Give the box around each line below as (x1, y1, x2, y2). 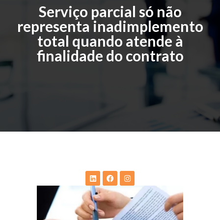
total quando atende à (37, 32, 183, 50)
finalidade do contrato (36, 47, 184, 64)
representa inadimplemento (17, 17, 203, 35)
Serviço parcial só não (38, 2, 182, 20)
